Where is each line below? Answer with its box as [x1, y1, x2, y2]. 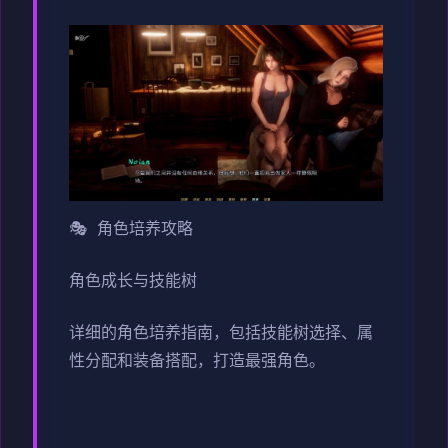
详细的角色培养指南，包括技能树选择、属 [69, 324, 373, 343]
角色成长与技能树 [69, 272, 197, 291]
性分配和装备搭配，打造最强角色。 [69, 352, 325, 371]
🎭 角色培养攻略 [69, 220, 193, 239]
